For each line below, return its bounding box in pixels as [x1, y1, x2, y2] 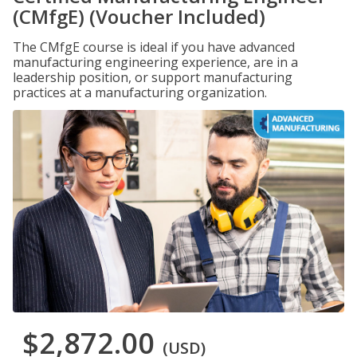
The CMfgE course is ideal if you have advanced [13, 38, 295, 56]
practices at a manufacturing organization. [13, 84, 267, 101]
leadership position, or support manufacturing [13, 69, 292, 86]
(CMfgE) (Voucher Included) [13, 3, 265, 29]
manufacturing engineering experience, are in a [13, 53, 298, 71]
